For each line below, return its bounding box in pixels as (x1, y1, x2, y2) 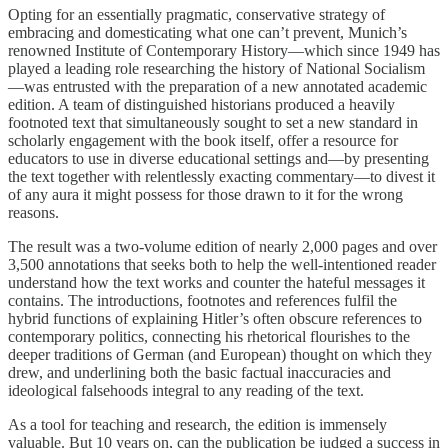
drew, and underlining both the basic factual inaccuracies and (8, 363, 391, 381)
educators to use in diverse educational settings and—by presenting (8, 149, 429, 167)
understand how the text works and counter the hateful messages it (8, 273, 425, 291)
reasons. (8, 203, 59, 221)
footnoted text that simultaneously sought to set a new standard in (8, 113, 418, 131)
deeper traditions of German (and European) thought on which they (8, 345, 432, 363)
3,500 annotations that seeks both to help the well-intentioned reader (8, 255, 436, 273)
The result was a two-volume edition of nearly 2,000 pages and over (8, 237, 437, 255)
